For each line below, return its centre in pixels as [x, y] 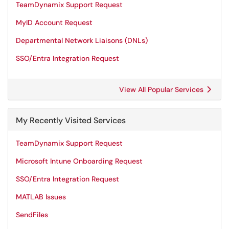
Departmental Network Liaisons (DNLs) [82, 40]
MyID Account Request [54, 22]
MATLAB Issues [41, 197]
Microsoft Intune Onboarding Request [79, 161]
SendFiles [32, 215]
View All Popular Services [162, 89]
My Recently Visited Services [71, 120]
